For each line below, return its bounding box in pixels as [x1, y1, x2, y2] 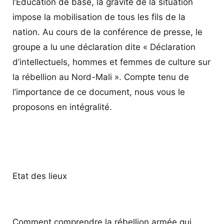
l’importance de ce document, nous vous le [12, 86, 185, 97]
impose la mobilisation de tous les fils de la [12, 11, 185, 22]
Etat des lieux [12, 170, 67, 181]
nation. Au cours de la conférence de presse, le [12, 26, 202, 37]
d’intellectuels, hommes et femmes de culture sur [12, 56, 210, 67]
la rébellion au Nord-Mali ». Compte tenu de [12, 71, 189, 82]
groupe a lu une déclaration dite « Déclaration [12, 41, 195, 52]
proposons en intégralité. [12, 101, 112, 112]
